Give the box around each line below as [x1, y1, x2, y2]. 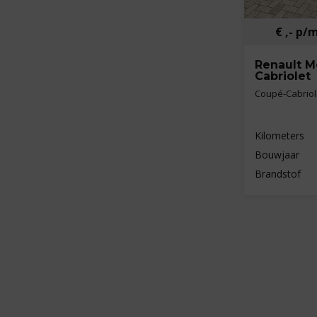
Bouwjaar [255, 147, 299, 161]
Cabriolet [255, 69, 311, 83]
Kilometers [255, 128, 304, 142]
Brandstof [255, 166, 301, 180]
